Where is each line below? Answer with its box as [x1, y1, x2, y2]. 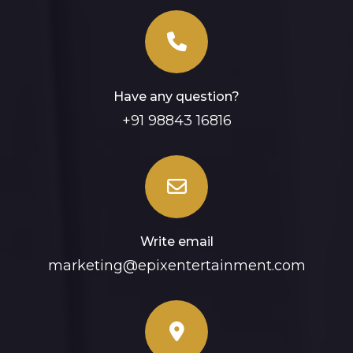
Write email [139, 234, 214, 250]
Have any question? [113, 89, 240, 105]
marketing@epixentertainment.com [47, 257, 306, 275]
